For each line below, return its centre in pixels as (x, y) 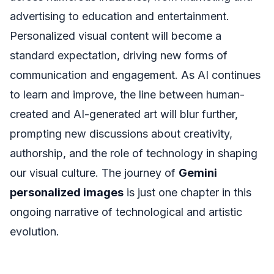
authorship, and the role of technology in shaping (134, 153)
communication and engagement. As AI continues (135, 75)
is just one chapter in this (187, 192)
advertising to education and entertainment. (120, 16)
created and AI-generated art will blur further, (124, 114)
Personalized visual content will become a (116, 35)
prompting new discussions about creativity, (121, 133)
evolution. (35, 231)
